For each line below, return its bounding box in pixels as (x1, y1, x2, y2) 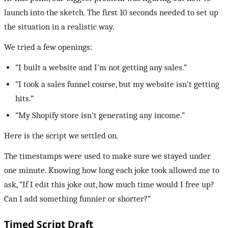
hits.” (15, 93, 34, 103)
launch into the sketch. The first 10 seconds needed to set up (4, 8, 218, 18)
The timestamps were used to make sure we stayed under (4, 151, 211, 161)
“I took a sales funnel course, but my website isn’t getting (15, 79, 220, 89)
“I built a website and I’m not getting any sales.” (15, 63, 187, 73)
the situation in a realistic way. (4, 22, 115, 32)
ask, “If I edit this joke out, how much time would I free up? (4, 179, 214, 189)
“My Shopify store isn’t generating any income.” (15, 110, 185, 120)
